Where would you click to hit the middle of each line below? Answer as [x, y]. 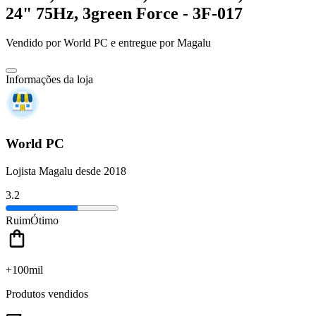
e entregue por [141, 43]
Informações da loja [49, 80]
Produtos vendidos [47, 293]
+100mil [24, 269]
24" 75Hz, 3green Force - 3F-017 [124, 13]
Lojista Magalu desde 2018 [66, 171]
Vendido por [35, 43]
